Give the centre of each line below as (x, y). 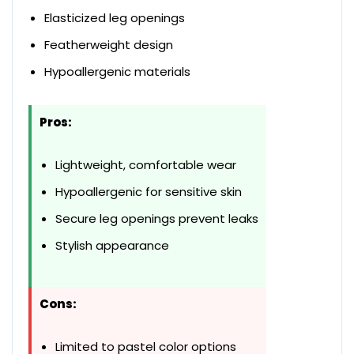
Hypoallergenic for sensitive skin (149, 192)
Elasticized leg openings (115, 18)
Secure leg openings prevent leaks (157, 219)
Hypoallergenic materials (117, 72)
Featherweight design (109, 45)
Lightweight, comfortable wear (146, 165)
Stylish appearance (112, 246)
